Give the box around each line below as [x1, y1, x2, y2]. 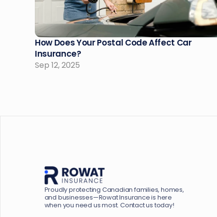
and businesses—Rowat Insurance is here [44, 192, 172, 202]
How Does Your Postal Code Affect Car [35, 37, 192, 48]
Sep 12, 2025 [35, 60, 80, 71]
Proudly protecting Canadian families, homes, [44, 185, 184, 194]
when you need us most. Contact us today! [44, 200, 174, 210]
